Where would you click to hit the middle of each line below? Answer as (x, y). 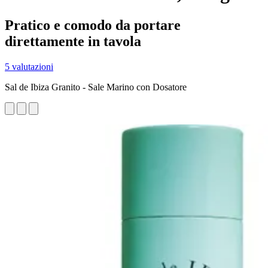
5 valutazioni (29, 66)
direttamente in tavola (73, 41)
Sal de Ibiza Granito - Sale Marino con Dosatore (96, 87)
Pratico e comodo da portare (93, 25)
